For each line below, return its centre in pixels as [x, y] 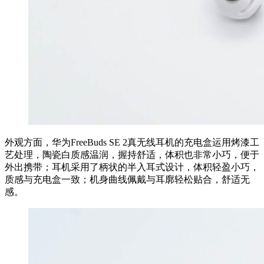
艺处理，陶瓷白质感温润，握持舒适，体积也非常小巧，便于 [132, 154]
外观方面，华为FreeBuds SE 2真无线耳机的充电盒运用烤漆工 [132, 142]
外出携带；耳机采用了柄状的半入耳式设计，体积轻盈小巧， [132, 167]
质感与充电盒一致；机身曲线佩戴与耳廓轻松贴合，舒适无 [127, 179]
